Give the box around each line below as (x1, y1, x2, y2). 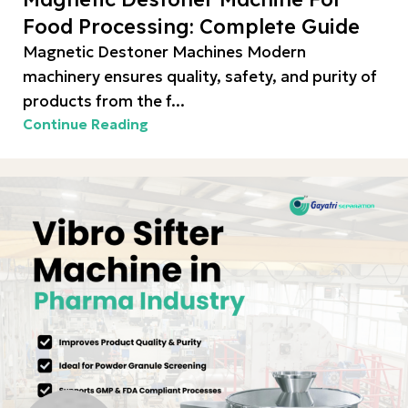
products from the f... (23, 91, 185, 111)
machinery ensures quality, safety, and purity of (23, 66, 377, 87)
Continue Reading (23, 116, 148, 133)
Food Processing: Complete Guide (23, 14, 360, 39)
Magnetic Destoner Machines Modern (23, 42, 306, 62)
